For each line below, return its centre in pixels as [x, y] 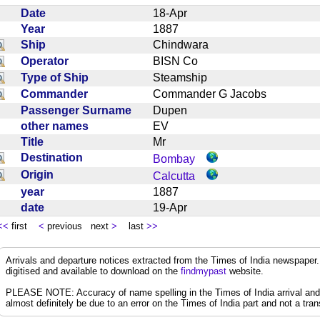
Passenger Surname [79, 110]
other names [57, 126]
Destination [55, 157]
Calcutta [174, 176]
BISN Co [181, 61]
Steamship [186, 77]
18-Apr [176, 13]
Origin [40, 174]
